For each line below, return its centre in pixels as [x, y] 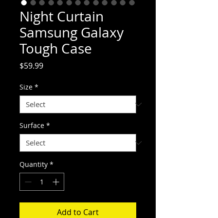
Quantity [34, 164]
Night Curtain [62, 16]
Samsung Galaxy [72, 32]
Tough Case [56, 48]
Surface [32, 125]
